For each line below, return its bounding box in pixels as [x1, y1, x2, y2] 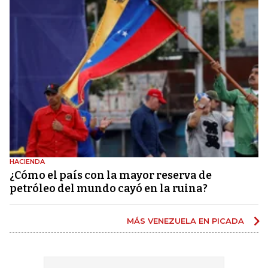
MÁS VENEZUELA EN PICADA [127, 216, 246, 226]
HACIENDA [10, 157, 45, 166]
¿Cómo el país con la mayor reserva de [10, 169, 212, 182]
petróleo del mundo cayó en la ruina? [10, 182, 208, 196]
